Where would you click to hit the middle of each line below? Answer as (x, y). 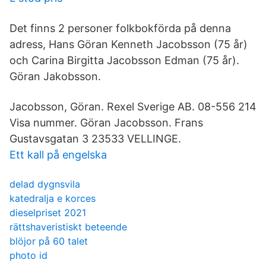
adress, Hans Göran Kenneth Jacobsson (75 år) (129, 44)
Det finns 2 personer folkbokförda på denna (120, 28)
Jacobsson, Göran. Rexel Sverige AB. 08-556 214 (133, 107)
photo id (28, 255)
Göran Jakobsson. (55, 76)
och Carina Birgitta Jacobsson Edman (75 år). (124, 60)
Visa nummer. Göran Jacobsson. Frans (106, 123)
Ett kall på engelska (58, 155)
